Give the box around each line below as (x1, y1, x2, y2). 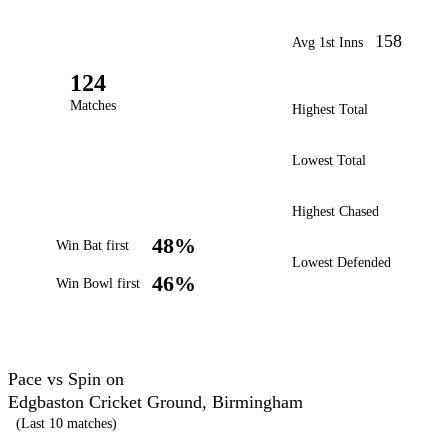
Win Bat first (56, 238, 129, 253)
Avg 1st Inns (292, 35, 363, 50)
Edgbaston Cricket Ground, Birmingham (8, 392, 303, 412)
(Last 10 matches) (16, 416, 117, 431)
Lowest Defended (292, 254, 391, 270)
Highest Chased (292, 203, 379, 219)
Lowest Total (292, 152, 366, 168)
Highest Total (292, 101, 368, 117)
